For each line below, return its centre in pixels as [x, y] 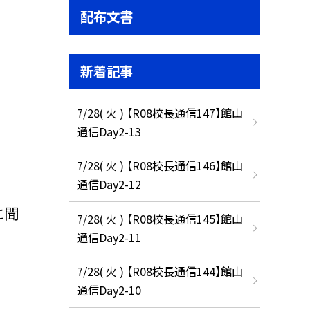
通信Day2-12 [109, 184]
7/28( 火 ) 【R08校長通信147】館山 [159, 112]
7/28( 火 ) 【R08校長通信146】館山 [159, 166]
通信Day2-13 [109, 131]
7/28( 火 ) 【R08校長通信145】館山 [159, 218]
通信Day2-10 [109, 290]
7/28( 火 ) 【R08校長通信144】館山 [159, 272]
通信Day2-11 [109, 237]
